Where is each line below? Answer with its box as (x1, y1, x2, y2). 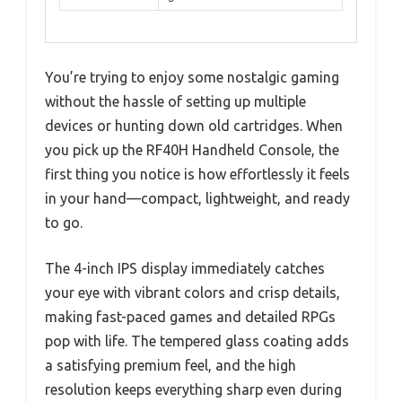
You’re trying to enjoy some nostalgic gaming (45, 68, 339, 85)
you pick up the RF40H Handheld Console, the (45, 141, 339, 158)
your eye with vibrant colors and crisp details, (45, 284, 340, 301)
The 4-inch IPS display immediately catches (45, 259, 325, 276)
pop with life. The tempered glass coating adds (45, 332, 349, 349)
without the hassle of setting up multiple (45, 92, 306, 109)
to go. (45, 214, 83, 231)
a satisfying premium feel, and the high (45, 356, 296, 373)
